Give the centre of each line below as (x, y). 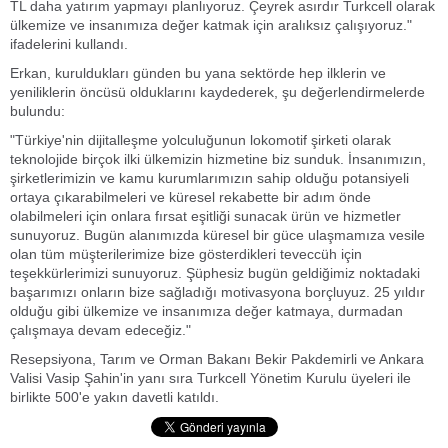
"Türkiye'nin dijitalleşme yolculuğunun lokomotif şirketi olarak (200, 140)
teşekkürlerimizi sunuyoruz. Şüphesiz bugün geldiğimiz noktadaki (215, 273)
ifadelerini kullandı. (69, 44)
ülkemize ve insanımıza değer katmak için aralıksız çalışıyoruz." (211, 25)
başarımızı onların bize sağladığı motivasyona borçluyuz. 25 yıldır (217, 292)
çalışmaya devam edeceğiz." (100, 330)
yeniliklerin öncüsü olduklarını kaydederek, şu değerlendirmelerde (217, 92)
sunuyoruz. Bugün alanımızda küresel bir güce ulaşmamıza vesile (217, 235)
